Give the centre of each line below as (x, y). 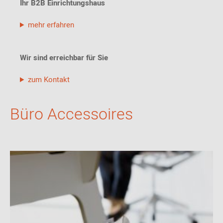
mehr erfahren (51, 25)
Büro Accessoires (71, 114)
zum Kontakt (49, 80)
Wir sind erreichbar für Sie (64, 58)
